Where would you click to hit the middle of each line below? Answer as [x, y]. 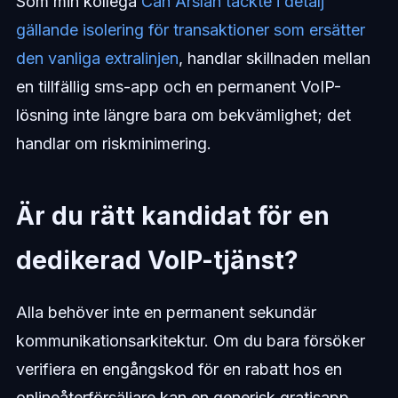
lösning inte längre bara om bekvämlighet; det [183, 115]
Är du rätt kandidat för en [172, 216]
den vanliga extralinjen [97, 59]
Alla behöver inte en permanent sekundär [166, 313]
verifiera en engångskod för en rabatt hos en [179, 370]
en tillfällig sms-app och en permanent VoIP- [178, 87]
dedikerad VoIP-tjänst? [157, 261]
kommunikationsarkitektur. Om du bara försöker [190, 341]
